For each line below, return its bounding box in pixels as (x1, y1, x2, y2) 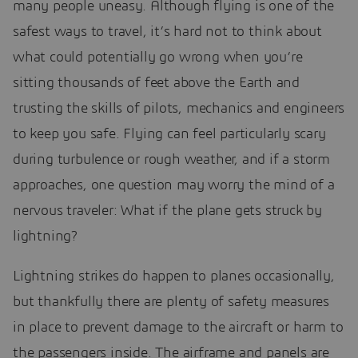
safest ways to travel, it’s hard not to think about (13, 24, 322, 39)
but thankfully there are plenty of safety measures (13, 294, 329, 309)
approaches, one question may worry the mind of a (13, 177, 335, 193)
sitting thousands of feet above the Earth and (13, 75, 300, 90)
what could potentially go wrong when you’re (13, 50, 303, 65)
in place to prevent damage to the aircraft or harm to (13, 320, 344, 335)
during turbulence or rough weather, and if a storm (13, 152, 330, 167)
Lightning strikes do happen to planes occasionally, (13, 268, 335, 284)
